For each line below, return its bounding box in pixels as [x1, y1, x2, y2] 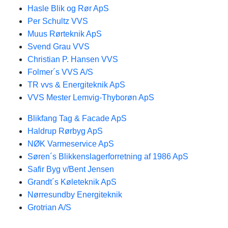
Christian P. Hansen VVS [27, 55, 118, 64]
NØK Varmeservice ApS [27, 139, 114, 148]
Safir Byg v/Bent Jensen [27, 165, 114, 174]
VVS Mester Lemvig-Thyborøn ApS [27, 93, 154, 102]
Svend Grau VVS [27, 42, 90, 51]
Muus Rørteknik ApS [27, 30, 102, 38]
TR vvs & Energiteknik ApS [27, 80, 125, 89]
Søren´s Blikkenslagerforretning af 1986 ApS [27, 152, 188, 161]
